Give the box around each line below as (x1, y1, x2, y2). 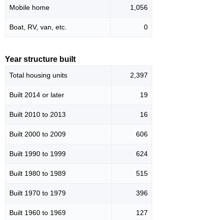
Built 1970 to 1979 (9, 189, 66, 197)
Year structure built (5, 55, 76, 64)
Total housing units (9, 71, 67, 80)
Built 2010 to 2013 (9, 110, 66, 119)
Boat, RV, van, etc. (9, 23, 67, 31)
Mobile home (9, 3, 50, 12)
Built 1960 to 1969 (9, 209, 66, 217)
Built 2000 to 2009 (9, 130, 66, 138)
